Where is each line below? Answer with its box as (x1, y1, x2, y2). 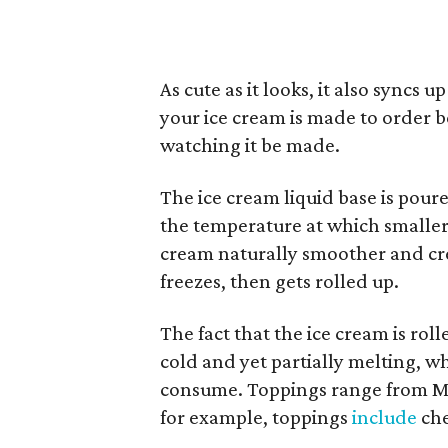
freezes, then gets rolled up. (160, 268, 399, 293)
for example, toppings (160, 404, 352, 429)
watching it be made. (160, 132, 340, 157)
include (352, 404, 417, 429)
